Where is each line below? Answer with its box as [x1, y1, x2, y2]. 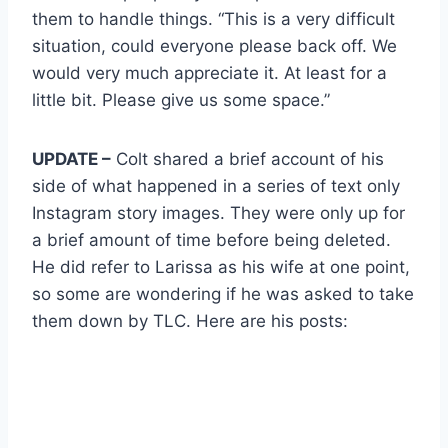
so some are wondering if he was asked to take [32, 283, 414, 304]
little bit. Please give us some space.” [32, 89, 330, 110]
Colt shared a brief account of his [111, 148, 384, 169]
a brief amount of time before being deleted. [32, 229, 391, 250]
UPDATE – [32, 148, 111, 169]
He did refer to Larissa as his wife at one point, [32, 256, 410, 277]
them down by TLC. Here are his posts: [32, 310, 348, 331]
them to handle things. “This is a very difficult [32, 8, 395, 29]
